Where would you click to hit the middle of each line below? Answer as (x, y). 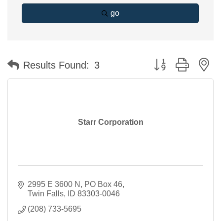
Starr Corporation (110, 122)
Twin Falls (46, 194)
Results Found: (56, 65)
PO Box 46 (103, 184)
